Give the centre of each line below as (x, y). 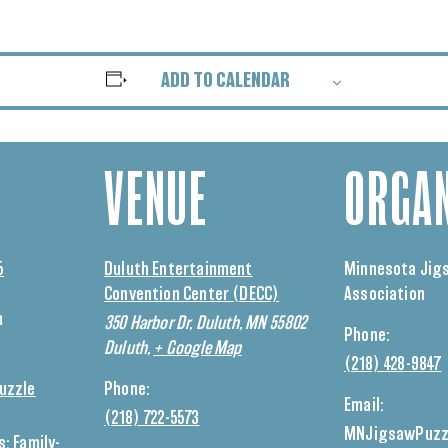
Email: (364, 406)
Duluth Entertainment (178, 270)
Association (384, 295)
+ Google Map (197, 349)
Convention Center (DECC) (192, 295)
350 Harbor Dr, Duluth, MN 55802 (206, 324)
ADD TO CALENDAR (226, 81)
